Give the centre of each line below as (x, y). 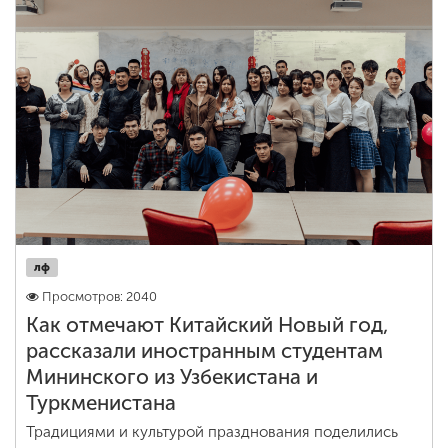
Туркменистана (101, 403)
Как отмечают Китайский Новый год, (207, 325)
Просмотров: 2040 (99, 296)
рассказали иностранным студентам (204, 351)
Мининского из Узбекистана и (172, 377)
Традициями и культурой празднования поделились (212, 432)
